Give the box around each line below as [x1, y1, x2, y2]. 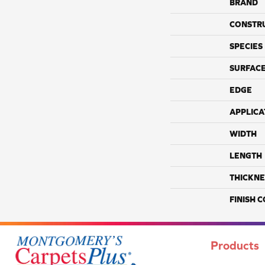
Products [211, 238, 259, 252]
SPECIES [230, 41, 263, 51]
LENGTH [230, 150, 262, 160]
